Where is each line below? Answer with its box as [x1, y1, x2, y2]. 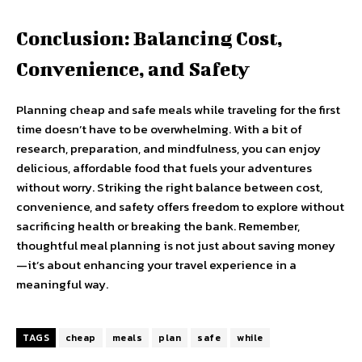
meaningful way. [16, 275, 108, 293]
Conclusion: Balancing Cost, [16, 27, 283, 49]
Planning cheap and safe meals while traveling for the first [16, 100, 340, 119]
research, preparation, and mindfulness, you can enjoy [16, 139, 321, 158]
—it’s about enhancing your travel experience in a [16, 255, 297, 274]
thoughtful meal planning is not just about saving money [16, 236, 335, 255]
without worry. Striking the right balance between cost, [16, 178, 322, 196]
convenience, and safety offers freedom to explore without [16, 197, 344, 216]
